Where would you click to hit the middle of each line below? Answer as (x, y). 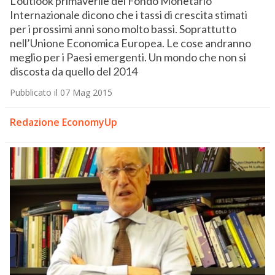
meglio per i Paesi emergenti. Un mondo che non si (128, 57)
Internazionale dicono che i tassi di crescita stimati (128, 15)
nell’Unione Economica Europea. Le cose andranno (130, 43)
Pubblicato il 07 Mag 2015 (61, 93)
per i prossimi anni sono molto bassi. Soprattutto (123, 29)
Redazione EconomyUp (63, 122)
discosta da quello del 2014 (73, 72)
